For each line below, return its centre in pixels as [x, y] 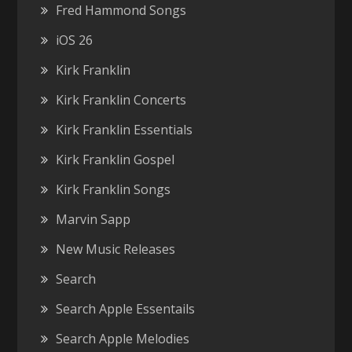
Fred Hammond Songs [121, 11]
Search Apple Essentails [126, 309]
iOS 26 [75, 40]
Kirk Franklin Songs [114, 190]
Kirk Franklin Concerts [121, 100]
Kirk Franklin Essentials [125, 130]
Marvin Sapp [93, 220]
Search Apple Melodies [123, 339]
